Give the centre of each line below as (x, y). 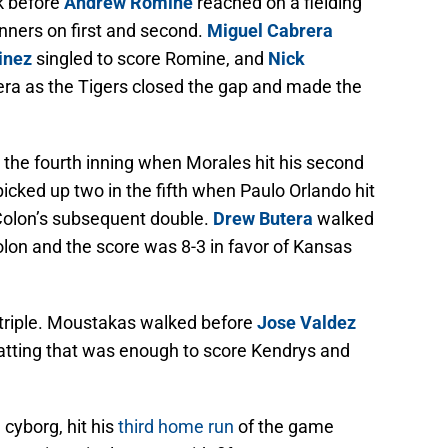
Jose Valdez (306, 323)
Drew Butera (263, 219)
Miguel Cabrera (270, 31)
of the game (284, 427)
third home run (176, 427)
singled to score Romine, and (150, 59)
